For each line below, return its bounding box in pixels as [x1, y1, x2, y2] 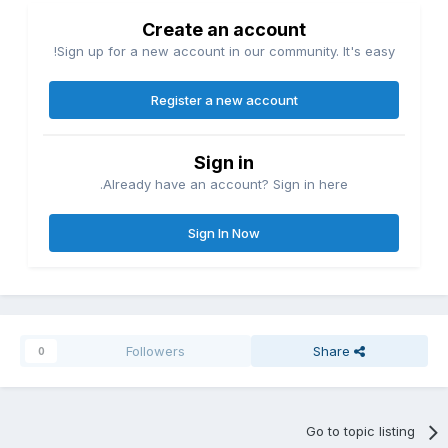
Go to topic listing [309, 423, 419, 440]
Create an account [146, 19, 310, 41]
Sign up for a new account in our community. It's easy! [60, 43, 399, 60]
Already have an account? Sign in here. [107, 176, 352, 193]
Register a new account [154, 92, 302, 109]
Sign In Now [192, 225, 264, 242]
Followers [129, 343, 189, 360]
